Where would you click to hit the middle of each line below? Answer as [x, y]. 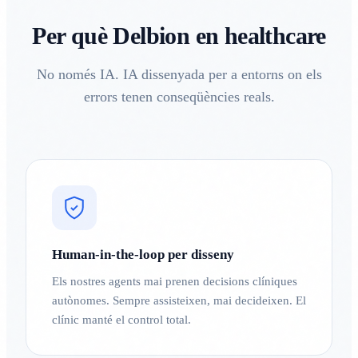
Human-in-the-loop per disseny [143, 254]
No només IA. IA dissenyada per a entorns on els [179, 74]
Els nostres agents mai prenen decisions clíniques [175, 281]
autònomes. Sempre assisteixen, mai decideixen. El [179, 300]
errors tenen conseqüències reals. [179, 96]
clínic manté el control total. [121, 319]
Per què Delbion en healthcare [179, 35]
